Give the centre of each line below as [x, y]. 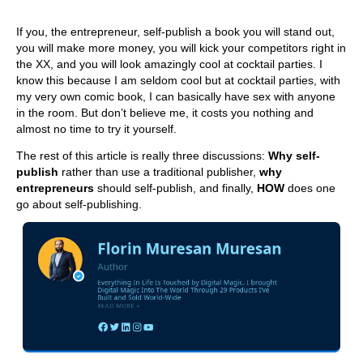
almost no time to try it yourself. [96, 129]
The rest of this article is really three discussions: [142, 155]
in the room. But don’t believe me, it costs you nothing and [165, 113]
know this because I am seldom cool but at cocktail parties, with [178, 80]
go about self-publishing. [79, 204]
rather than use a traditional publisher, [159, 171]
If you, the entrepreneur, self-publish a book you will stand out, [175, 32]
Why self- [294, 155]
